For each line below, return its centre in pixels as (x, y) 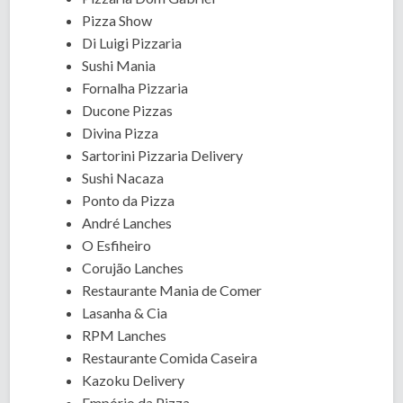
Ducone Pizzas (128, 110)
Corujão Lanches (133, 268)
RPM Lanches (125, 335)
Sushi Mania (119, 65)
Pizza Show (117, 20)
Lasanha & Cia (125, 313)
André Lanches (127, 223)
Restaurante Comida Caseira (170, 358)
